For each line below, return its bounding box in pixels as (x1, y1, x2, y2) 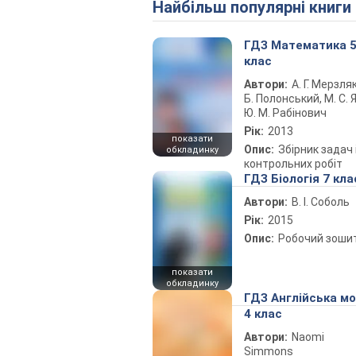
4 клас (244, 307, 282, 321)
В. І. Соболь (292, 195, 350, 208)
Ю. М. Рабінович (244, 106, 327, 119)
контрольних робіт (244, 157, 342, 170)
